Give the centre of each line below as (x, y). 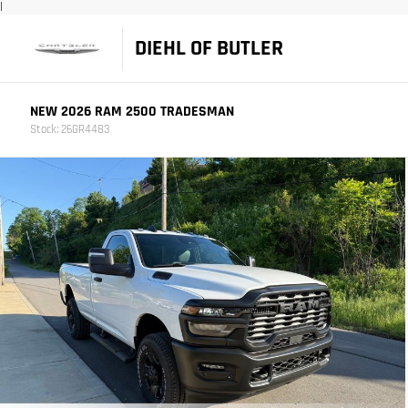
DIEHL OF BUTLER (209, 48)
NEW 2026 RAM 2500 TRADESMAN (132, 111)
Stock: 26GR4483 (69, 129)
